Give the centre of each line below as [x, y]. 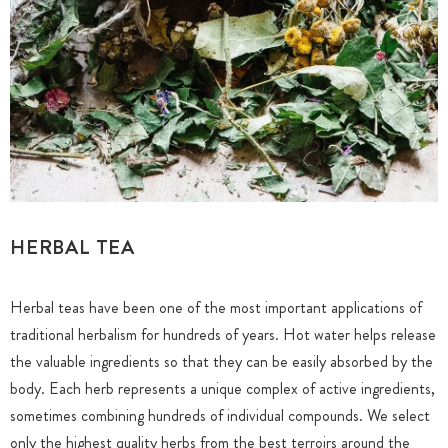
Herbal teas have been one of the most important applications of [216, 307]
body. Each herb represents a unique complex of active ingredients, [222, 388]
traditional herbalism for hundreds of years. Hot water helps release [223, 334]
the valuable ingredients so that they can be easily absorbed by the [221, 361]
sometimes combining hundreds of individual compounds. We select [220, 415]
